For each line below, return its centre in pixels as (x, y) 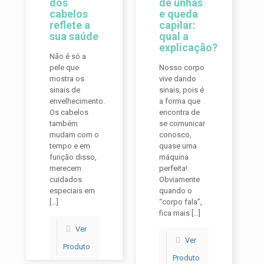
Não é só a (68, 56)
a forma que (180, 101)
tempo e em (70, 146)
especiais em (72, 191)
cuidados (66, 179)
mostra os (67, 79)
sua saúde (74, 36)
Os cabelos (69, 112)
